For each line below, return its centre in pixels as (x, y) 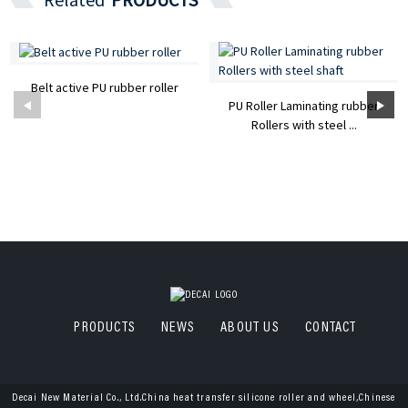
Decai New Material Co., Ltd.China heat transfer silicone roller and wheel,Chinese (204, 398)
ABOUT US (250, 328)
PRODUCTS (105, 328)
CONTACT (331, 328)
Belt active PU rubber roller (104, 88)
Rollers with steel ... (304, 125)
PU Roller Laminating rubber (304, 106)
